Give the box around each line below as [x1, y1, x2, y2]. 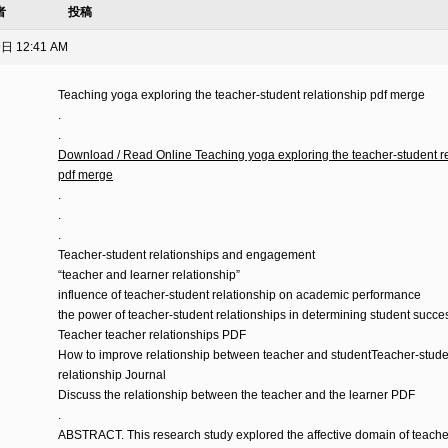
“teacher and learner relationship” [58, 268, 240, 282]
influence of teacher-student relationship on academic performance [58, 288, 421, 302]
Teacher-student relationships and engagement [58, 248, 315, 262]
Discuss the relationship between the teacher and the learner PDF [58, 388, 415, 402]
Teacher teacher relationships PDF [58, 328, 246, 342]
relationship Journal [58, 368, 166, 382]
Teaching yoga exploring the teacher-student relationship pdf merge [58, 88, 425, 102]
